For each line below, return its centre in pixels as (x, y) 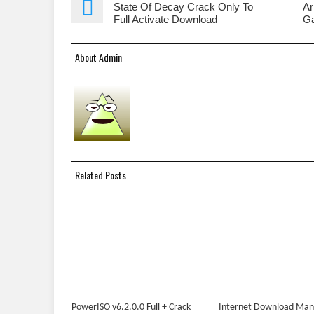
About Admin (98, 57)
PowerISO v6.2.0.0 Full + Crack (131, 307)
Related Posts (101, 175)
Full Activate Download (165, 19)
